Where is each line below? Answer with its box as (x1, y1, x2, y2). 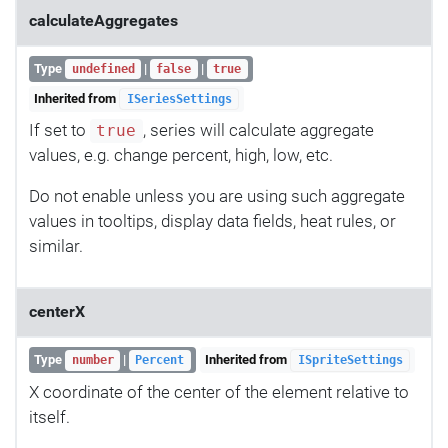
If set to (29, 120, 90, 141)
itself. (29, 406, 70, 427)
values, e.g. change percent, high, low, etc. (29, 145, 333, 166)
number (71, 353, 114, 368)
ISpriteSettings (297, 353, 403, 368)
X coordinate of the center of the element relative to (29, 381, 409, 402)
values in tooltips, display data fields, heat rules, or (29, 211, 396, 232)
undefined (71, 62, 135, 77)
